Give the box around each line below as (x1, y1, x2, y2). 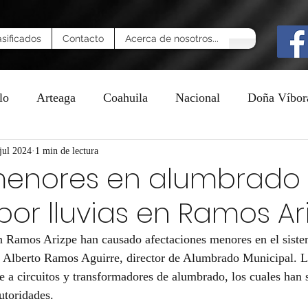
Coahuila (103, 90, 148, 104)
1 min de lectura (35, 145, 98, 156)
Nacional (175, 90, 220, 104)
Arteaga (36, 90, 76, 104)
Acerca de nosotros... (125, 33, 219, 44)
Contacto (63, 33, 104, 44)
